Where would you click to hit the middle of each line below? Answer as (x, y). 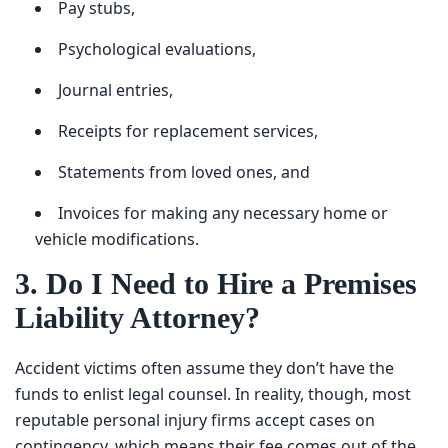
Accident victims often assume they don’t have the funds (220, 370)
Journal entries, (111, 80)
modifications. (85, 229)
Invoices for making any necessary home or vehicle (242, 203)
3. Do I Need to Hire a (159, 277)
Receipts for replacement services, (181, 121)
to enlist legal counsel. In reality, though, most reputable (213, 396)
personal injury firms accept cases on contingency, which (220, 422)
